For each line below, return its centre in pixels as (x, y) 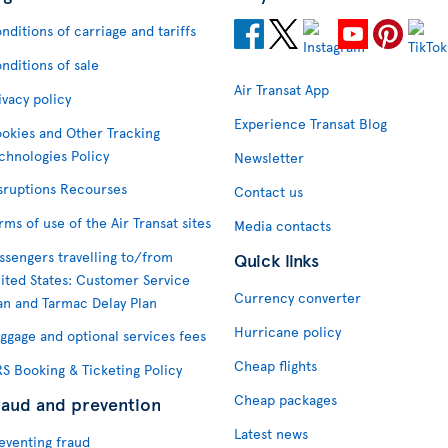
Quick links (276, 259)
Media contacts (282, 225)
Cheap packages (285, 399)
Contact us (268, 191)
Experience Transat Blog (310, 123)
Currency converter (297, 297)
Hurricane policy (287, 331)
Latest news (271, 433)
